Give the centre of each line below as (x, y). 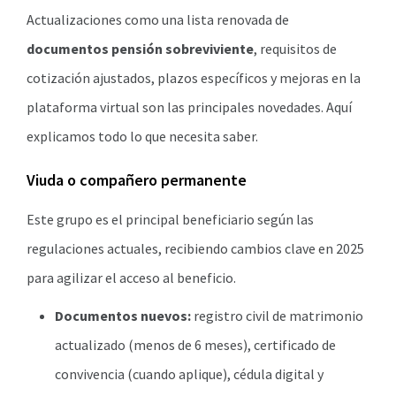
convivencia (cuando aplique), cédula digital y (189, 374)
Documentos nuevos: (123, 316)
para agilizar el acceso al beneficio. (131, 278)
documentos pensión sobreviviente (140, 49)
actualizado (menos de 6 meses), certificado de (195, 345)
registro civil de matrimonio (277, 316)
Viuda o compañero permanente (137, 180)
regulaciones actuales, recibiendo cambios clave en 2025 (195, 248)
